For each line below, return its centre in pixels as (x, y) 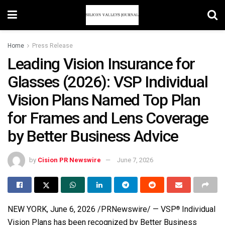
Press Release (52, 46)
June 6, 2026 (73, 209)
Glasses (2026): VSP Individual (108, 82)
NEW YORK (27, 209)
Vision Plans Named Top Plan (104, 100)
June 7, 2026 (135, 160)
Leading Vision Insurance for (101, 64)
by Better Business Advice (93, 136)
